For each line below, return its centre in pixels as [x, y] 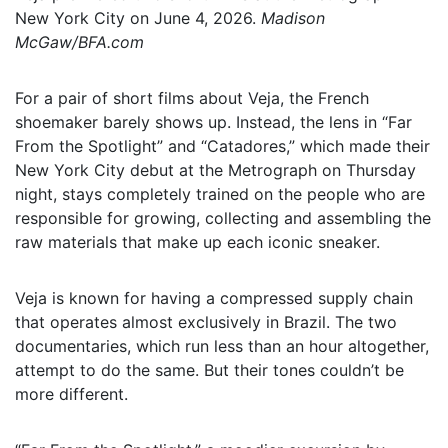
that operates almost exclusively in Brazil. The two [206, 321]
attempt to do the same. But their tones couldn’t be [209, 369]
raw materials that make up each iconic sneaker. [197, 241]
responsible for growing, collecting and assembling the [223, 217]
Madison [293, 17]
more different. [71, 393]
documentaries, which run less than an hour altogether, [222, 345]
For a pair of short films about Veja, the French [192, 97]
